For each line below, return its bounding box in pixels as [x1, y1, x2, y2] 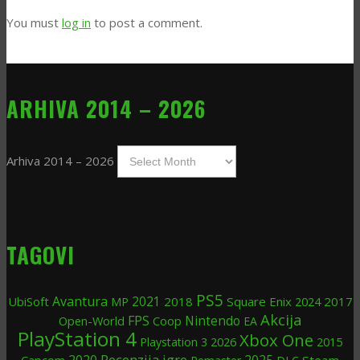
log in [62, 14, 91, 31]
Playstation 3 [140, 333, 207, 350]
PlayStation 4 [18, 325, 137, 352]
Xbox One [239, 328, 313, 351]
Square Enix [226, 292, 292, 309]
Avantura [51, 292, 108, 310]
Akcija [260, 309, 302, 329]
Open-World [58, 312, 125, 329]
